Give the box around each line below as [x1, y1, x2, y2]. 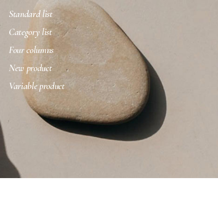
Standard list [8, 8, 53, 20]
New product [8, 62, 52, 74]
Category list [8, 26, 52, 38]
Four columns [8, 44, 54, 56]
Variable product [8, 80, 65, 92]
